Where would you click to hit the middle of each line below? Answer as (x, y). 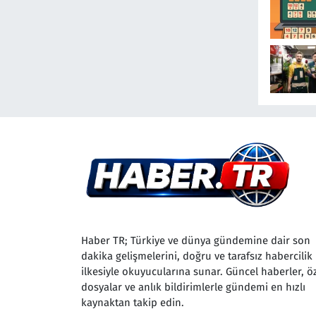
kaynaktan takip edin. (132, 303)
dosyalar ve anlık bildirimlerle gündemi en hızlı (193, 287)
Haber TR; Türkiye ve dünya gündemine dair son (195, 241)
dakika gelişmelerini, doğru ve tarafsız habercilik (196, 256)
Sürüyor (199, 8)
